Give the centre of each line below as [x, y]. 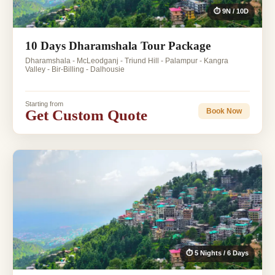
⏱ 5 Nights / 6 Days [217, 253]
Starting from [44, 103]
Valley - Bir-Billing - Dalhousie [75, 69]
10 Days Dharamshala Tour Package [118, 45]
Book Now [224, 111]
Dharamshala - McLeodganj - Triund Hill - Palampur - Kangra [127, 60]
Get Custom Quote [86, 115]
